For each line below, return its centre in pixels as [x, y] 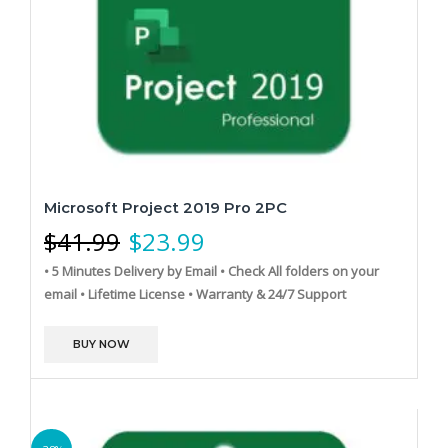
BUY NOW [101, 344]
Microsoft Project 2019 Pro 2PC [165, 208]
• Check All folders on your [299, 271]
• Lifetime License [132, 294]
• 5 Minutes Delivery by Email [130, 271]
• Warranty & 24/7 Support [267, 294]
